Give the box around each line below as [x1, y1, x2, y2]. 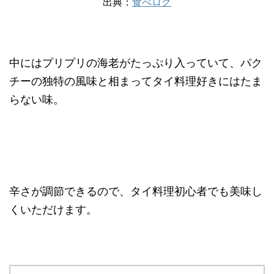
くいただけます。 [9, 203, 97, 217]
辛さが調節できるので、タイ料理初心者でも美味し [9, 185, 262, 198]
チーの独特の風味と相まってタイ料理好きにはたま [9, 75, 262, 88]
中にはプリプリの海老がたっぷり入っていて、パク [9, 56, 262, 70]
